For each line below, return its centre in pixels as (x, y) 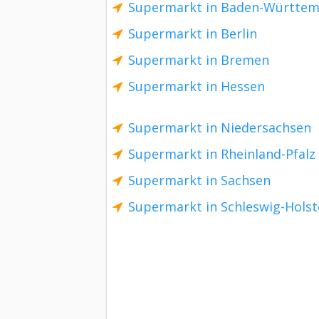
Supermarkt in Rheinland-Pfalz (222, 154)
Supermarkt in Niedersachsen (220, 127)
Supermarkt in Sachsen (199, 180)
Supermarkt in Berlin (193, 33)
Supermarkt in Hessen (197, 86)
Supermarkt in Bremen (199, 60)
